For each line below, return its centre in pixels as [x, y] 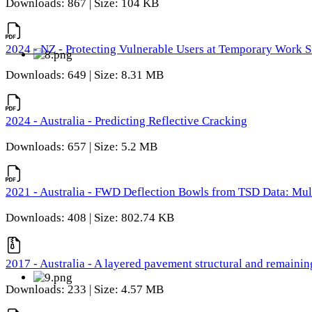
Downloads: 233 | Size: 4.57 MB [85, 289]
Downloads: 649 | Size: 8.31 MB [85, 75]
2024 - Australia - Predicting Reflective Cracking [126, 120]
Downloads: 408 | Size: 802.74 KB [90, 218]
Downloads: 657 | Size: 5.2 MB [81, 146]
